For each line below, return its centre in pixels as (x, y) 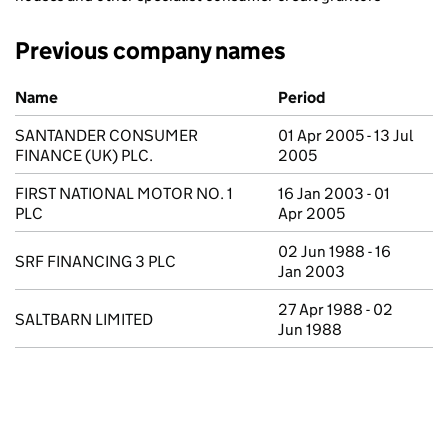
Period (301, 97)
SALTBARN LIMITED (84, 319)
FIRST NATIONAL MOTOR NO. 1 (124, 193)
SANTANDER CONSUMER (106, 135)
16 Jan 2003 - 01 (334, 193)
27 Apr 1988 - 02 (335, 309)
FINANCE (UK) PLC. (84, 155)
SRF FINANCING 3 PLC (95, 261)
